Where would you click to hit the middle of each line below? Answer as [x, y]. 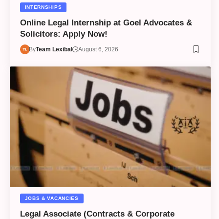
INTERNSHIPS [43, 7]
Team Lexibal [54, 49]
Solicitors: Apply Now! [64, 34]
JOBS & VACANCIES [52, 198]
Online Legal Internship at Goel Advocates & [106, 22]
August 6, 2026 [99, 49]
